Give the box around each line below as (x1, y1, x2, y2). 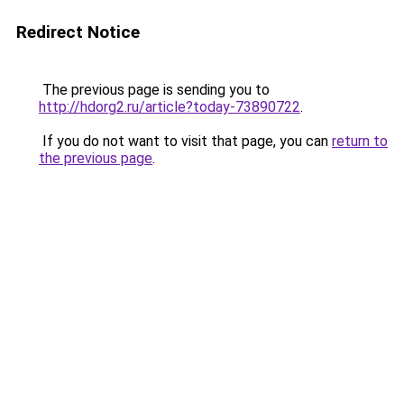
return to (332, 133, 388, 150)
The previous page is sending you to (39, 81, 270, 98)
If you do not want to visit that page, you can (39, 133, 332, 150)
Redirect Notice (16, 22, 140, 42)
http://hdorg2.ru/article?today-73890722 (39, 98, 300, 115)
